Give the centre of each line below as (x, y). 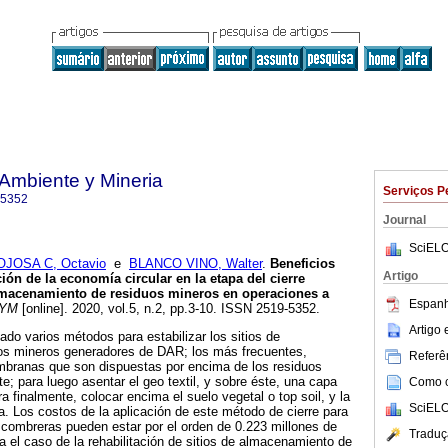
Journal (404, 220)
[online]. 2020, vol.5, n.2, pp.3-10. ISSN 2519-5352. (169, 309)
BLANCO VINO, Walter (195, 264)
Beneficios (302, 264)
